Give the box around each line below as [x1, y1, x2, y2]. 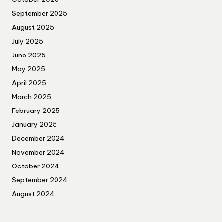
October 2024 [12, 162, 59, 171]
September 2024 [12, 175, 68, 185]
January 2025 [12, 120, 57, 129]
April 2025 [12, 78, 46, 88]
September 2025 [12, 9, 67, 18]
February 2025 [12, 106, 60, 115]
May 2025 [12, 64, 45, 74]
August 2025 [12, 23, 54, 32]
